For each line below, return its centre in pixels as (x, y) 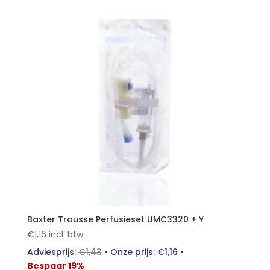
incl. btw (66, 234)
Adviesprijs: (52, 252)
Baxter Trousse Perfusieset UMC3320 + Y (115, 219)
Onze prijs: (133, 252)
